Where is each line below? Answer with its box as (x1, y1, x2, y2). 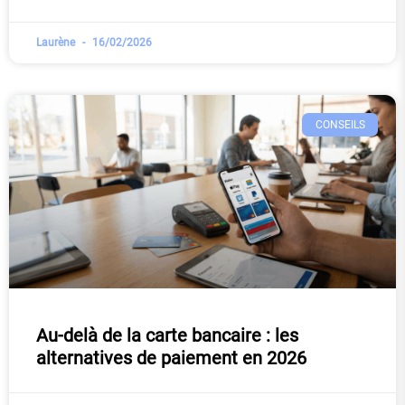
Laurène (36, 36, 78, 50)
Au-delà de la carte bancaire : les (36, 325, 298, 347)
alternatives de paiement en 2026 (36, 347, 306, 370)
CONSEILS (315, 118, 365, 132)
